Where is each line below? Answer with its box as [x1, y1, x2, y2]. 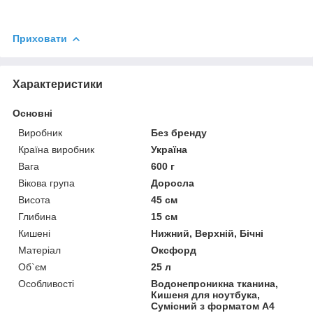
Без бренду [151, 126, 208, 138]
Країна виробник [18, 143, 94, 155]
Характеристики [13, 78, 103, 90]
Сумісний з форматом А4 [151, 300, 275, 312]
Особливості [18, 277, 74, 289]
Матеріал [18, 244, 61, 256]
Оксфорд [151, 244, 197, 256]
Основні [13, 107, 52, 119]
